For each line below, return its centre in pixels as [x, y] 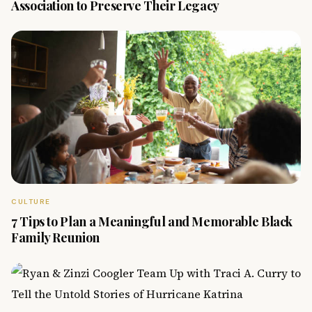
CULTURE [31, 202]
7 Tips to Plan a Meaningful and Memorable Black [152, 221]
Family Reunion [55, 237]
